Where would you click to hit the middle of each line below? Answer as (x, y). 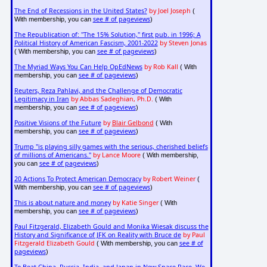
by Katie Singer (135, 203)
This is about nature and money (62, 203)
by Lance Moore (117, 155)
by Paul (194, 235)
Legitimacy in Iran (41, 99)
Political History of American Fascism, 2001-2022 (86, 43)
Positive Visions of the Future (58, 123)
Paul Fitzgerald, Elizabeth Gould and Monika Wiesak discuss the (111, 227)
